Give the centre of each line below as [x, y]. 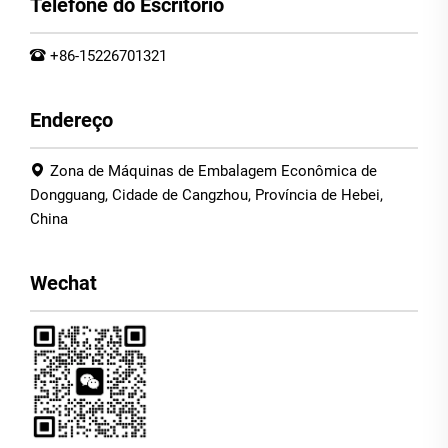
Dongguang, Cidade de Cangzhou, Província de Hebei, [206, 194]
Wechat [63, 282]
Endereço [71, 119]
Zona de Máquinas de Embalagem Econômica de [213, 170]
